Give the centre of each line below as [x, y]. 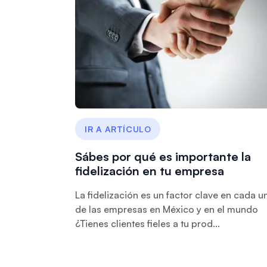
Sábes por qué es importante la [163, 156]
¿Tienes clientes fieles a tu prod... [148, 223]
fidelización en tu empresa [150, 171]
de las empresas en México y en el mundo [167, 209]
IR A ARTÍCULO [118, 129]
